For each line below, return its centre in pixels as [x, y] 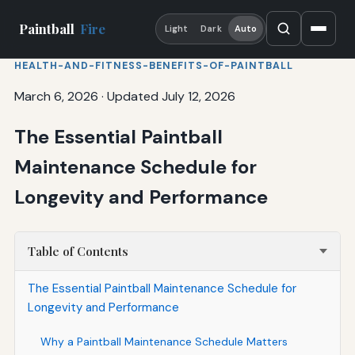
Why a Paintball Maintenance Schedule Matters [164, 341]
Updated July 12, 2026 [171, 96]
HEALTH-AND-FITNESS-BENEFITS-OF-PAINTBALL [153, 65]
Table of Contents [78, 251]
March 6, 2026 [56, 96]
